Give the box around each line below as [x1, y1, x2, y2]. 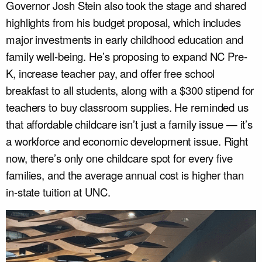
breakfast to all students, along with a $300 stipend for [6, 82, 254, 98]
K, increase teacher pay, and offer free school [6, 65, 215, 81]
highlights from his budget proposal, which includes [6, 15, 241, 30]
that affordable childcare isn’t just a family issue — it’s [6, 116, 253, 132]
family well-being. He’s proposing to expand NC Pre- [6, 49, 247, 64]
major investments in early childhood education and [6, 32, 243, 47]
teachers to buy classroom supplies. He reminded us [6, 99, 249, 115]
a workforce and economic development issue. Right [6, 133, 249, 149]
